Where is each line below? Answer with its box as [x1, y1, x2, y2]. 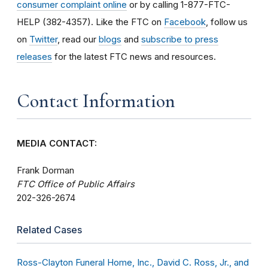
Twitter [29, 33, 57, 45]
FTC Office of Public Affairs [17, 178, 135, 190]
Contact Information [17, 89, 175, 112]
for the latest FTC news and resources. [52, 50, 216, 62]
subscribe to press [141, 33, 218, 45]
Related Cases [17, 223, 82, 236]
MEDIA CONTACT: [17, 138, 97, 149]
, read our [57, 33, 99, 45]
